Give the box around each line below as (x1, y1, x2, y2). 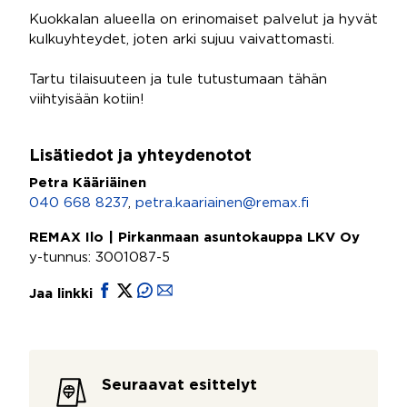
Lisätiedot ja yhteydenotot (29, 149, 252, 164)
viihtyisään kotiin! (29, 94, 144, 105)
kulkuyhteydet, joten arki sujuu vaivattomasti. (29, 34, 334, 45)
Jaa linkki (29, 288, 97, 300)
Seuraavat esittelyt (102, 379, 257, 392)
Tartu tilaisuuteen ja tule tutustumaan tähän (29, 74, 327, 85)
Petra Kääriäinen (29, 177, 146, 189)
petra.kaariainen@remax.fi (135, 197, 309, 209)
